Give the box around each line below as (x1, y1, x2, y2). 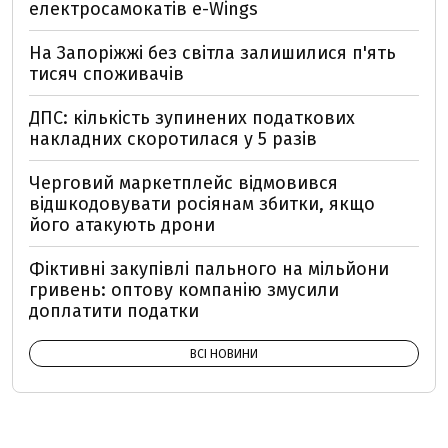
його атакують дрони (29, 213, 215, 236)
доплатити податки (29, 299, 199, 322)
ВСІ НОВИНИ (190, 346, 258, 361)
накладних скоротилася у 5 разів (29, 127, 317, 150)
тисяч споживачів (29, 62, 184, 85)
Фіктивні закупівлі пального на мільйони (29, 257, 389, 280)
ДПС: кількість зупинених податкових (29, 106, 355, 129)
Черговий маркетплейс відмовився (29, 171, 338, 194)
